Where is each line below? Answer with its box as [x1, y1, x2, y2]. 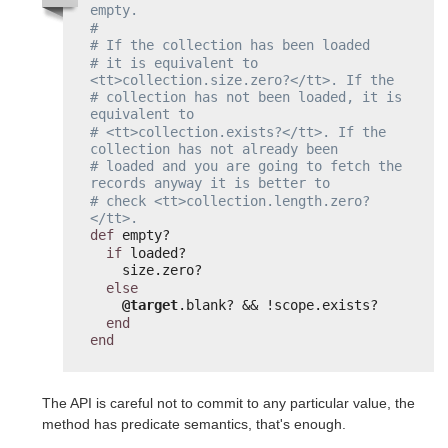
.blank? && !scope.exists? [178, 297, 378, 314]
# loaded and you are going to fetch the [90, 158, 402, 175]
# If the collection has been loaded [90, 37, 370, 54]
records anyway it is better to [90, 175, 330, 192]
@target [122, 297, 178, 314]
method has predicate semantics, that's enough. [42, 415, 346, 432]
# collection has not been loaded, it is [90, 89, 402, 106]
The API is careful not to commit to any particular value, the [42, 394, 415, 411]
